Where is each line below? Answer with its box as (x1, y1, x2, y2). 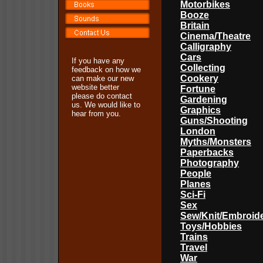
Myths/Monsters (180, 137, 251, 147)
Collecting (180, 63, 225, 73)
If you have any (72, 56, 124, 65)
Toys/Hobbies (180, 221, 242, 231)
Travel (180, 242, 207, 252)
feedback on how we (72, 65, 141, 74)
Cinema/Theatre (180, 31, 251, 41)
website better (72, 83, 119, 92)
